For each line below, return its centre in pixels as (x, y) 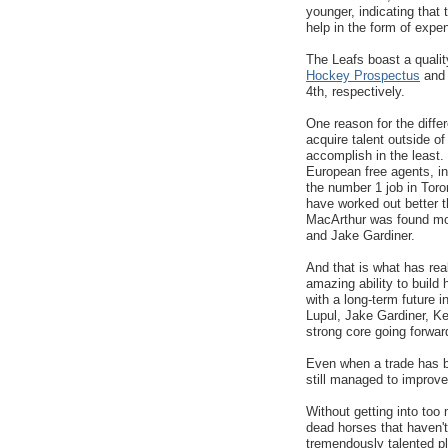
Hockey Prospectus (363, 75)
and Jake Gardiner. (360, 235)
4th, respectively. (355, 91)
